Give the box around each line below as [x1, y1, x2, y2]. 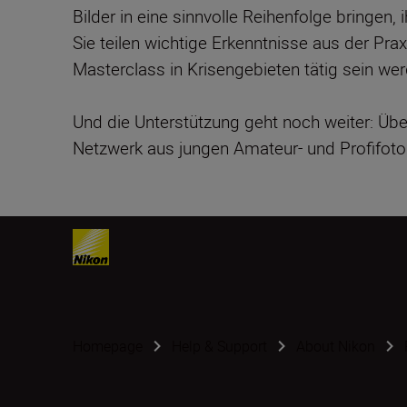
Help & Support [172, 336, 267, 356]
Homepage [73, 336, 143, 356]
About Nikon [296, 336, 375, 356]
